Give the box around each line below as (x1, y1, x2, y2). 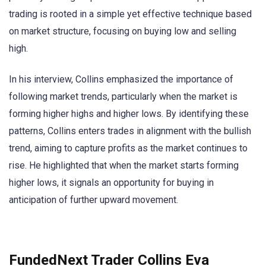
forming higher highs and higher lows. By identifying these (9, 108, 249, 120)
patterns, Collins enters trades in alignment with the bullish (9, 125, 251, 137)
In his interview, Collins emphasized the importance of (9, 74, 233, 85)
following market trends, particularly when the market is (9, 91, 237, 103)
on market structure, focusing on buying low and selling (9, 26, 236, 37)
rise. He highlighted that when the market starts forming (9, 160, 239, 172)
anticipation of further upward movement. (9, 194, 178, 206)
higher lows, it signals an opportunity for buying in (9, 177, 214, 189)
